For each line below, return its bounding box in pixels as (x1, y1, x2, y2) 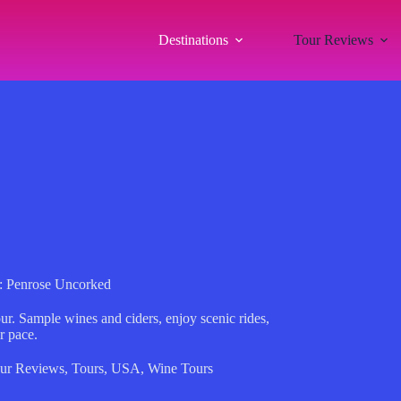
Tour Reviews (293, 32, 373, 47)
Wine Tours (147, 361, 213, 376)
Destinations (158, 32, 228, 47)
